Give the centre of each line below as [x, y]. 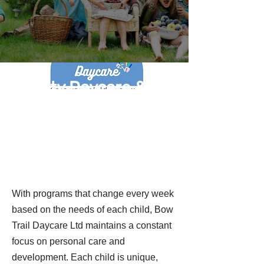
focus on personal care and [68, 241]
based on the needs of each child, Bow [93, 209]
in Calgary [50, 145]
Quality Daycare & [79, 88]
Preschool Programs [90, 116]
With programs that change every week [93, 194]
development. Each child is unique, [85, 257]
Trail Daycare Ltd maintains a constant [92, 225]
